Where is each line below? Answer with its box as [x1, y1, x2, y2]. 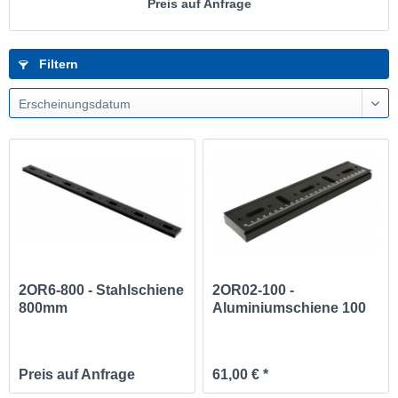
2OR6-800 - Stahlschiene [19, 283, 185, 298]
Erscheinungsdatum [19, 97, 131, 111]
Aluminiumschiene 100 [212, 300, 367, 316]
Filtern [36, 57, 78, 71]
